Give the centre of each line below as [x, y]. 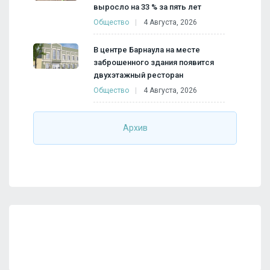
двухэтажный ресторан [138, 75]
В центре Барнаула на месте [147, 49]
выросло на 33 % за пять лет [147, 7]
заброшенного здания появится [154, 62]
